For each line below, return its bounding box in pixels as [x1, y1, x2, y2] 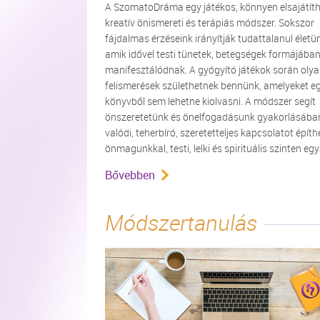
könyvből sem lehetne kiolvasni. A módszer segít [105, 94, 316, 108]
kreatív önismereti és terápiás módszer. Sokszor [105, 16, 314, 29]
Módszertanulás [105, 209, 257, 237]
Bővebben [105, 167, 155, 183]
